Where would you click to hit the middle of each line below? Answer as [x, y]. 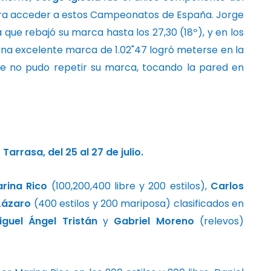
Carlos [227, 186]
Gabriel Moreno [154, 221]
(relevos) [219, 221]
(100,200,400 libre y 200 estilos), [129, 186]
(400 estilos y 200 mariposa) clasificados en [137, 203]
